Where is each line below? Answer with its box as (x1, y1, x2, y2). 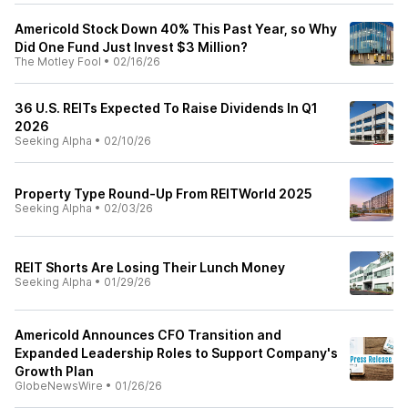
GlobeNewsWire (15, 379, 103, 393)
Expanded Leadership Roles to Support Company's (15, 345, 338, 361)
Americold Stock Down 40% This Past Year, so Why (15, 21, 337, 36)
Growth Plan (15, 363, 94, 379)
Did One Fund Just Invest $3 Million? (15, 39, 248, 55)
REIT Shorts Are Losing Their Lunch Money (15, 260, 285, 275)
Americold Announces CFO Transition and (15, 327, 281, 342)
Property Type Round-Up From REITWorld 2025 (15, 186, 312, 201)
